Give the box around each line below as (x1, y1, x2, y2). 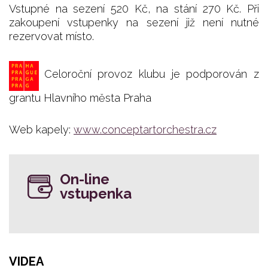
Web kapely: (9, 123, 74, 136)
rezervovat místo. (9, 29, 94, 42)
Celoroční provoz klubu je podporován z (44, 67, 260, 80)
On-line (60, 170, 109, 188)
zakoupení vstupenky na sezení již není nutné (9, 16, 259, 29)
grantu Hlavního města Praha (9, 91, 151, 104)
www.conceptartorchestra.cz (74, 123, 217, 136)
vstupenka (60, 184, 132, 202)
